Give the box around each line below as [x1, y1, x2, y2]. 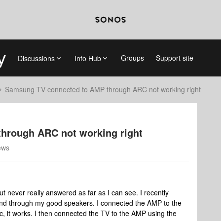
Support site [155, 53, 193, 63]
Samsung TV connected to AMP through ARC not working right [5, 84, 201, 94]
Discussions [17, 53, 55, 63]
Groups [120, 53, 144, 63]
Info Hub [74, 53, 101, 63]
